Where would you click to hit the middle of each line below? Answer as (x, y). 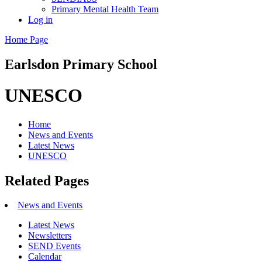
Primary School (110, 64)
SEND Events (54, 246)
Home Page (26, 39)
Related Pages (47, 180)
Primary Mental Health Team (105, 9)
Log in (40, 19)
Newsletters (50, 236)
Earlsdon (34, 64)
